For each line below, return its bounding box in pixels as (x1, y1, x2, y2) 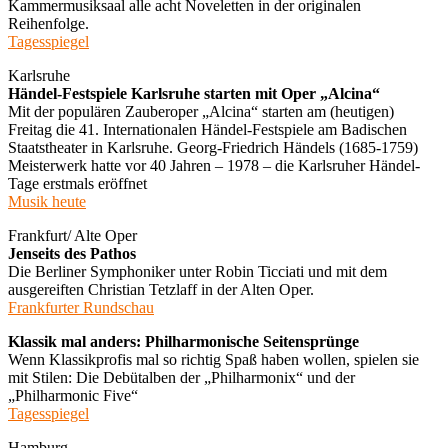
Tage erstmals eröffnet (8, 174, 147, 192)
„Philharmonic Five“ (8, 386, 138, 404)
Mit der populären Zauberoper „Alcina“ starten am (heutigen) (8, 102, 394, 120)
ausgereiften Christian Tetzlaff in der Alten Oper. (8, 280, 314, 298)
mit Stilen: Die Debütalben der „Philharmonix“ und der (8, 368, 355, 386)
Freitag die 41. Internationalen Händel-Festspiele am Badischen (8, 120, 407, 138)
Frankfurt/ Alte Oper (8, 226, 137, 244)
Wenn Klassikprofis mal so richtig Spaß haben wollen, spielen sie (8, 350, 419, 368)
